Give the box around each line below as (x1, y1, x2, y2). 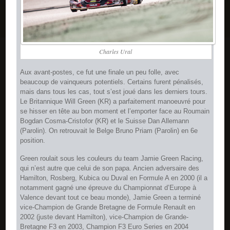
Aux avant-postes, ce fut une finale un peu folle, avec (20, 68, 180, 76)
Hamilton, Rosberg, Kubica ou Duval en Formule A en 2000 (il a (20, 174, 208, 182)
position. (20, 137, 46, 145)
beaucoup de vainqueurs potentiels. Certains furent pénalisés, (20, 78, 204, 86)
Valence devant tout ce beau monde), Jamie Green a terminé (20, 193, 201, 201)
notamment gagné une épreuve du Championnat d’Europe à (20, 183, 197, 191)
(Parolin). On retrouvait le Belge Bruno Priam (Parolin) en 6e (20, 127, 198, 135)
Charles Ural (99, 47, 132, 56)
